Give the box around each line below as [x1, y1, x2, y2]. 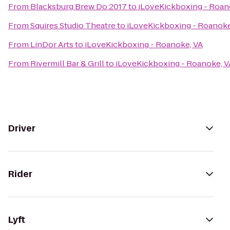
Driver [8, 122, 35, 135]
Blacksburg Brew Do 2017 [30, 1, 127, 12]
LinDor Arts [30, 39, 73, 50]
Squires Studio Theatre [30, 20, 116, 31]
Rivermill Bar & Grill [30, 58, 104, 69]
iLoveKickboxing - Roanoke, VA [85, 39, 203, 50]
